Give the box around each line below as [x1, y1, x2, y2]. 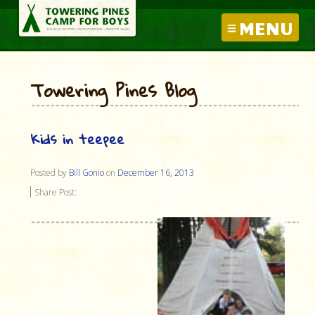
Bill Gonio [69, 167, 104, 179]
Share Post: [34, 186, 77, 198]
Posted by [30, 167, 69, 179]
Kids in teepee [30, 127, 124, 151]
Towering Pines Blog [30, 73, 197, 107]
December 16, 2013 [117, 167, 194, 179]
